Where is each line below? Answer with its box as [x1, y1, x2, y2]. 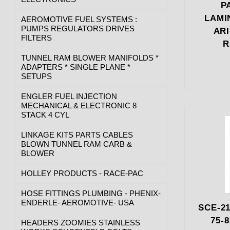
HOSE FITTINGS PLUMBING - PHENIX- [21, 188, 161, 198]
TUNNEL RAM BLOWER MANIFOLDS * [21, 53, 159, 62]
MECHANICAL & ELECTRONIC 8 [21, 101, 137, 110]
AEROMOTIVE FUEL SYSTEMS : [21, 14, 137, 24]
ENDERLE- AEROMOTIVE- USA [21, 198, 134, 207]
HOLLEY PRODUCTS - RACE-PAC [21, 168, 143, 178]
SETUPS [21, 71, 52, 81]
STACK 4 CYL [21, 110, 69, 119]
